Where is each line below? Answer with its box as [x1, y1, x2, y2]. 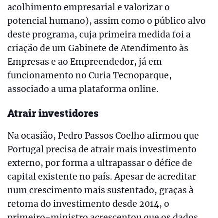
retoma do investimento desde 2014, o [7, 198, 169, 209]
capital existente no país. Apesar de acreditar [7, 171, 196, 182]
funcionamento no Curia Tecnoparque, [7, 70, 172, 81]
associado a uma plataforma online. [7, 84, 159, 94]
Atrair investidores [7, 106, 99, 120]
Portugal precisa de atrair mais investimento [7, 144, 197, 155]
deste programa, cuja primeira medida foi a [7, 29, 191, 40]
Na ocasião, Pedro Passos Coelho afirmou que [7, 130, 199, 141]
